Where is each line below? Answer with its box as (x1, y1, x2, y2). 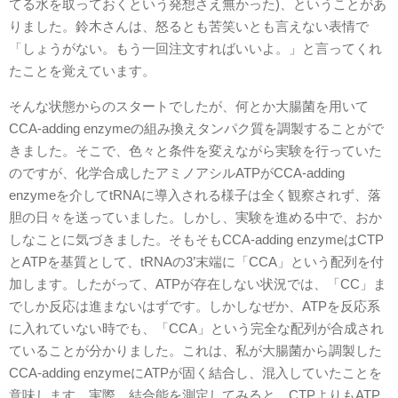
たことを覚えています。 (9, 63, 155, 78)
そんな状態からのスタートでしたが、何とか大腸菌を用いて (9, 99, 369, 114)
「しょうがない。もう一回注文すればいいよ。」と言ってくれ (9, 41, 382, 56)
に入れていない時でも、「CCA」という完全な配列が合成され (9, 321, 384, 336)
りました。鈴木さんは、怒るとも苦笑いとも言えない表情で (9, 19, 369, 34)
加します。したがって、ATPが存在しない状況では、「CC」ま (9, 276, 386, 291)
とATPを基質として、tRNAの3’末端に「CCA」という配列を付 (9, 254, 384, 269)
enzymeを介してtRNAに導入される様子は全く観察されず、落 (9, 187, 381, 203)
